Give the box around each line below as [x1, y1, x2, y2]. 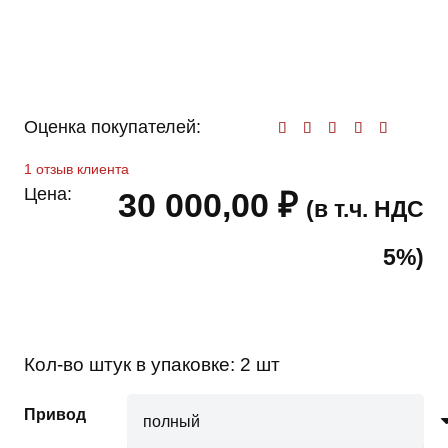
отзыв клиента [32, 161, 129, 178]
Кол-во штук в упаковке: [24, 354, 240, 376]
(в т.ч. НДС [306, 196, 424, 223]
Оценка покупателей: [24, 117, 201, 138]
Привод [24, 406, 86, 424]
